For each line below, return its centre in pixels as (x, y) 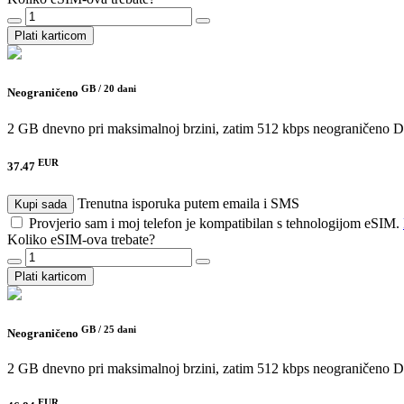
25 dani (120, 329)
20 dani (120, 89)
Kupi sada (41, 204)
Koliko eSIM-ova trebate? (81, 239)
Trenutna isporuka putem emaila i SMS (188, 203)
